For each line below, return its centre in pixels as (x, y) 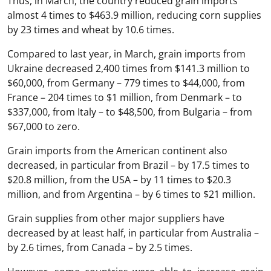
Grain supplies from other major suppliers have (116, 218)
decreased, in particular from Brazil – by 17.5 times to (129, 165)
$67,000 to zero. (44, 126)
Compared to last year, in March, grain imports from (126, 54)
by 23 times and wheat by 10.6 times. (91, 29)
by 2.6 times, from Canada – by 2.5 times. (100, 247)
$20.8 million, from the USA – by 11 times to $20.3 (119, 179)
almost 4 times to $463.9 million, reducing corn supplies (134, 15)
